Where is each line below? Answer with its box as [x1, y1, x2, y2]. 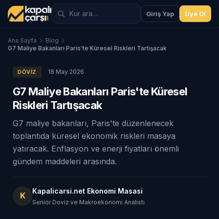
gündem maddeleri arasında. [13, 156, 117, 166]
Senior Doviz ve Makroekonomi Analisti [32, 198, 145, 206]
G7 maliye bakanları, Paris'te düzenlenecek [13, 118, 174, 128]
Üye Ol [185, 10, 206, 18]
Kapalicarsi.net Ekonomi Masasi [32, 187, 143, 195]
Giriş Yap [146, 10, 174, 18]
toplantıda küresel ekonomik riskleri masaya [13, 131, 175, 141]
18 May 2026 [47, 68, 84, 75]
